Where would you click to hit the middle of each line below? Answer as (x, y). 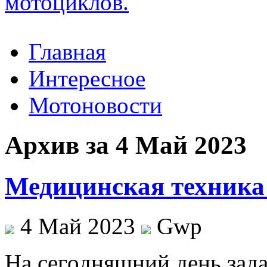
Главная (67, 52)
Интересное (87, 78)
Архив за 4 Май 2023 (126, 145)
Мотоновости (95, 105)
